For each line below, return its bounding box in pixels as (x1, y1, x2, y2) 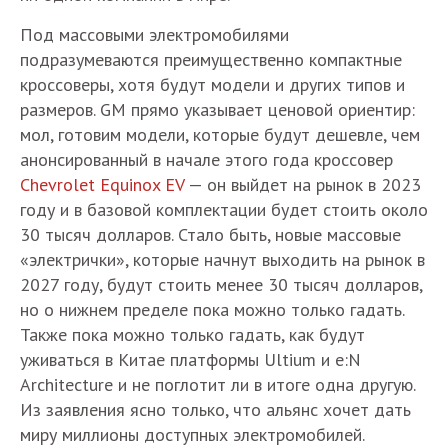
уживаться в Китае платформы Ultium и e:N (20, 347, 361, 371)
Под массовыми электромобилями (20, 22, 289, 46)
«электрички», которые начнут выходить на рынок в (20, 247, 425, 271)
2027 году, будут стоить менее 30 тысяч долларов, (20, 272, 422, 296)
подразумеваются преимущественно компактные (20, 47, 402, 71)
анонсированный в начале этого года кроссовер (20, 147, 393, 171)
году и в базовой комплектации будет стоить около (20, 197, 428, 221)
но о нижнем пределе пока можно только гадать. (20, 297, 404, 321)
